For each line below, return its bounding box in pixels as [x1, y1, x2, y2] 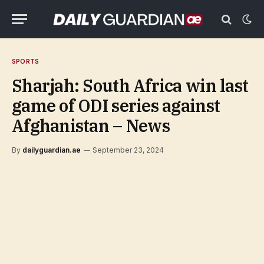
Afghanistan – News [12, 114, 170, 137]
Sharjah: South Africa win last [12, 74, 249, 97]
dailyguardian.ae [22, 146, 81, 154]
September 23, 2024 [93, 146, 164, 154]
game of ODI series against [12, 94, 220, 117]
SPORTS [12, 57, 39, 65]
